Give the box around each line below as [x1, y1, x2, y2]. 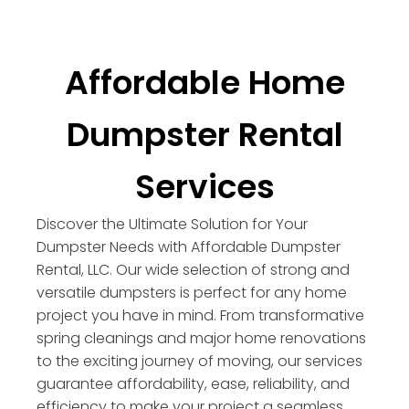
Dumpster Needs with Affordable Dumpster [37, 236, 341, 257]
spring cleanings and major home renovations [37, 328, 366, 349]
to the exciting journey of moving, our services [37, 351, 362, 372]
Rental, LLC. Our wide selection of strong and [37, 259, 350, 280]
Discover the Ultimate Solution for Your [37, 214, 308, 235]
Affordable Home [64, 59, 345, 106]
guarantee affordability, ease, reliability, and [37, 373, 350, 394]
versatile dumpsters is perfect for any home [37, 282, 347, 303]
